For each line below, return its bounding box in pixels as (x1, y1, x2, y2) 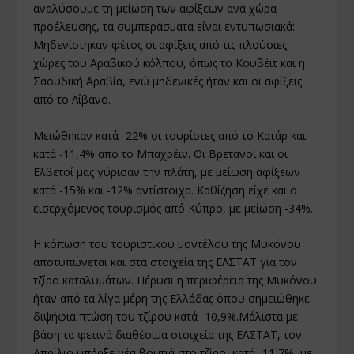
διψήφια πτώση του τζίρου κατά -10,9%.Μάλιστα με (33, 309, 299, 325)
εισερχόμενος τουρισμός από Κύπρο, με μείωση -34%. (33, 200, 314, 216)
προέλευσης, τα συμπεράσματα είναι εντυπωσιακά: (33, 19, 296, 35)
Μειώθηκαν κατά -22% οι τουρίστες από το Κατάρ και (33, 127, 307, 143)
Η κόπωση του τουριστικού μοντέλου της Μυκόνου (33, 236, 302, 252)
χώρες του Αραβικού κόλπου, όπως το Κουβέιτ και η (33, 55, 306, 71)
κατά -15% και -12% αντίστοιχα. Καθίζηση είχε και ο (33, 182, 298, 198)
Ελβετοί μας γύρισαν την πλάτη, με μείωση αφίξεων (33, 164, 301, 179)
